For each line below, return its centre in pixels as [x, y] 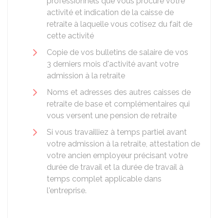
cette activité [70, 36]
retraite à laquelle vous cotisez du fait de [119, 24]
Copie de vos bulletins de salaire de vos [118, 52]
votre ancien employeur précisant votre [117, 155]
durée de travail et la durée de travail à [115, 167]
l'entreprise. [67, 191]
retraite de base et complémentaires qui [118, 104]
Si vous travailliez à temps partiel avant [117, 132]
